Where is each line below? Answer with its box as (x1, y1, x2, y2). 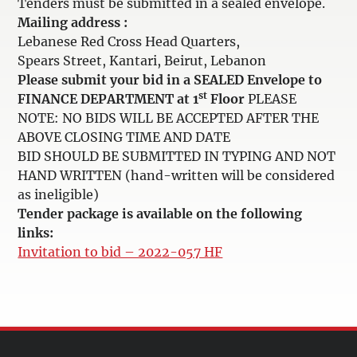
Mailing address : (18, 14, 128, 30)
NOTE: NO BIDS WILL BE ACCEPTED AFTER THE (18, 110, 320, 126)
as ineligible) (18, 186, 100, 202)
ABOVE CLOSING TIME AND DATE (18, 129, 231, 145)
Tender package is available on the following (18, 206, 303, 222)
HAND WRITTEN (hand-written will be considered (18, 167, 335, 183)
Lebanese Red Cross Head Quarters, (18, 33, 241, 49)
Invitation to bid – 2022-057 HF (18, 244, 223, 260)
